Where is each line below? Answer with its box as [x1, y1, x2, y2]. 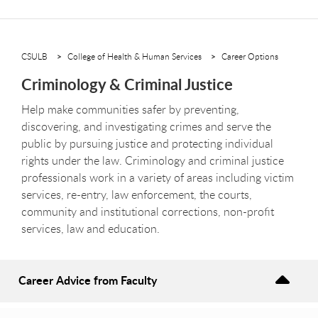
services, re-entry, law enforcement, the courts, [21, 186, 252, 202]
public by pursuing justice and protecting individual [21, 135, 273, 151]
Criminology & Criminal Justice [21, 72, 233, 95]
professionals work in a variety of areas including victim [21, 169, 294, 185]
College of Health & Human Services [67, 50, 202, 62]
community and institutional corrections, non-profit [21, 203, 274, 219]
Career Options [221, 50, 278, 62]
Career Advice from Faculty [18, 271, 157, 288]
